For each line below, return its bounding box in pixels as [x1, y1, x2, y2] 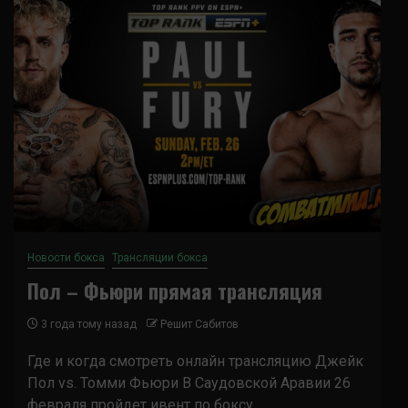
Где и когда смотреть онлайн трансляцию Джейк [27, 352, 363, 370]
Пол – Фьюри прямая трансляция [27, 276, 322, 305]
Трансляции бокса [112, 251, 208, 264]
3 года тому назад [38, 318, 137, 331]
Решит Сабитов [160, 318, 239, 331]
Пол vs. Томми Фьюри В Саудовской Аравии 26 [27, 374, 351, 392]
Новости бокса [27, 251, 105, 264]
